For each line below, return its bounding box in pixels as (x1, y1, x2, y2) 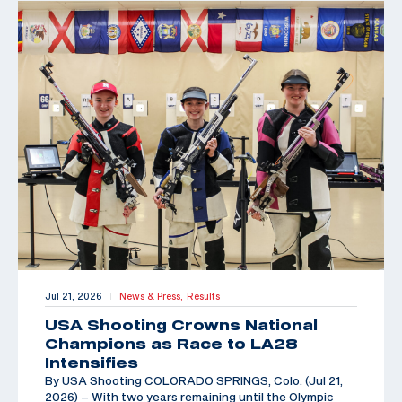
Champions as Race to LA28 (45, 335, 298, 352)
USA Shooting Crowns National (45, 316, 318, 333)
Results (187, 290, 220, 301)
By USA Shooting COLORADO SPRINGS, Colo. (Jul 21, (45, 372, 343, 388)
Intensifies (45, 354, 138, 371)
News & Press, (119, 290, 187, 301)
